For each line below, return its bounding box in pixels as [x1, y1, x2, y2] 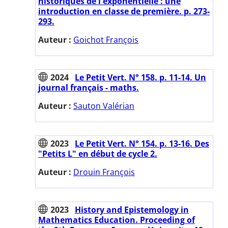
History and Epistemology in [75, 204, 189, 215]
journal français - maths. [38, 81, 139, 93]
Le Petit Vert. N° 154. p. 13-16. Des [75, 137, 209, 149]
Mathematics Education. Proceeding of [38, 214, 195, 225]
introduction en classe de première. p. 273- [38, 5, 210, 17]
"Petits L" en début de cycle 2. [38, 148, 157, 159]
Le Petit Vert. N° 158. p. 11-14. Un [75, 71, 206, 83]
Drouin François [73, 166, 135, 178]
